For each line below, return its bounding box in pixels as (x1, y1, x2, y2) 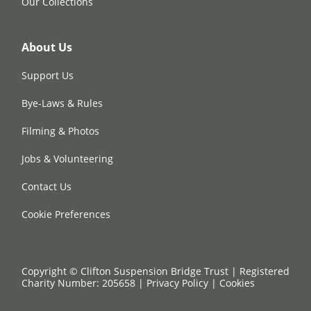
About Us (22, 40, 72, 55)
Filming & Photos (22, 124, 99, 137)
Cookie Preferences (22, 208, 110, 221)
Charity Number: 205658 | (22, 276, 146, 289)
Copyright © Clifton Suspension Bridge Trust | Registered (22, 264, 289, 278)
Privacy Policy (146, 276, 211, 289)
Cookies (219, 276, 255, 289)
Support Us (22, 69, 74, 82)
